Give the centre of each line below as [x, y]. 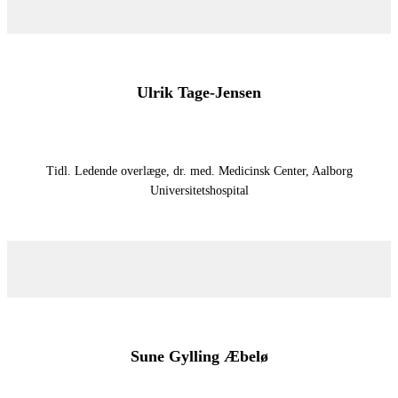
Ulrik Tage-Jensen [199, 93]
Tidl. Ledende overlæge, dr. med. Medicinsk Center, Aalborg [199, 171]
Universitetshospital [199, 191]
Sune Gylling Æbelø [199, 356]
